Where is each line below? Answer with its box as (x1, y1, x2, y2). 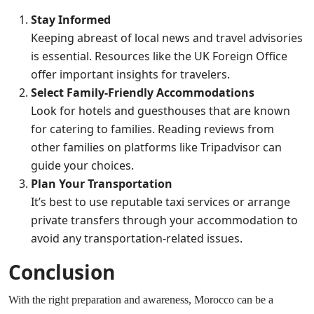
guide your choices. (31, 158, 134, 174)
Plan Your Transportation (31, 176, 172, 192)
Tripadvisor (200, 139, 260, 156)
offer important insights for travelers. (31, 67, 230, 83)
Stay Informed (31, 12, 111, 28)
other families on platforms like (31, 139, 200, 156)
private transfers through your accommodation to (31, 212, 298, 228)
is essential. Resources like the (31, 48, 194, 64)
